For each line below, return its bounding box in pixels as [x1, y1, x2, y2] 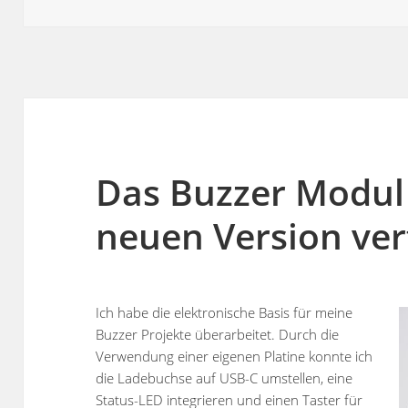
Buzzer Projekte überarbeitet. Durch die [96, 324, 340, 343]
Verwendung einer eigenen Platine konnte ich [96, 346, 373, 365]
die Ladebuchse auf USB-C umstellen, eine [96, 368, 353, 387]
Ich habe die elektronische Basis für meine [96, 302, 353, 321]
